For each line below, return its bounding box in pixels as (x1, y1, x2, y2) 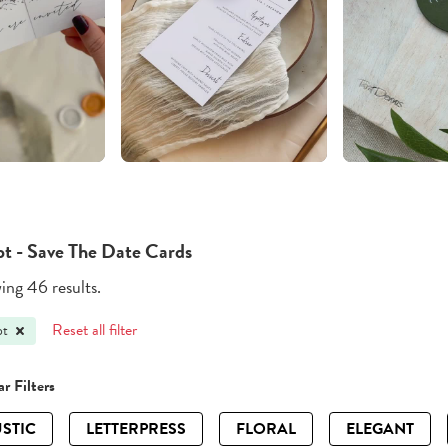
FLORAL (236, 417, 296, 442)
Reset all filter (52, 318, 138, 343)
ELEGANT (346, 417, 414, 442)
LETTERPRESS (86, 417, 186, 442)
